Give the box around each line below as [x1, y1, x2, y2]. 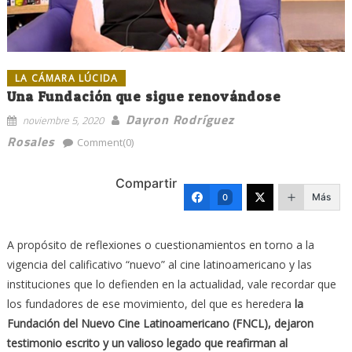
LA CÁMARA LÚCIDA [14, 71, 119, 85]
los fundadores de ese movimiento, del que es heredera [6, 295, 295, 311]
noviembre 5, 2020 [22, 112, 104, 128]
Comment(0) [76, 134, 134, 149]
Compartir [115, 175, 178, 192]
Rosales [6, 131, 55, 151]
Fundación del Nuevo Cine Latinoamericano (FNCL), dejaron [6, 315, 313, 331]
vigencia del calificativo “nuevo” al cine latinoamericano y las [6, 256, 312, 272]
